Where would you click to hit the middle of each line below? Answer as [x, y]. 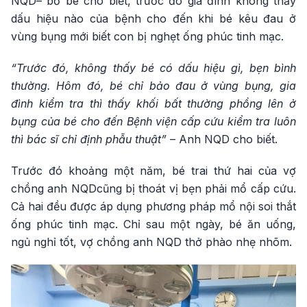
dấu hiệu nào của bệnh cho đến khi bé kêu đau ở [153, 19]
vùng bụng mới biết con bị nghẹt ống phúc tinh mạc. [147, 36]
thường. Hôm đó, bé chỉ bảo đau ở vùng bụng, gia [153, 86]
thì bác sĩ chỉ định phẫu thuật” [90, 139]
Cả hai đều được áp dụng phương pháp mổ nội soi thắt [153, 206]
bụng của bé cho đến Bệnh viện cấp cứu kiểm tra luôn [153, 121]
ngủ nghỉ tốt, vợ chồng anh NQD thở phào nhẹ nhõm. [151, 242]
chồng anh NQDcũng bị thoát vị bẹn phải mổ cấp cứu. [153, 188]
